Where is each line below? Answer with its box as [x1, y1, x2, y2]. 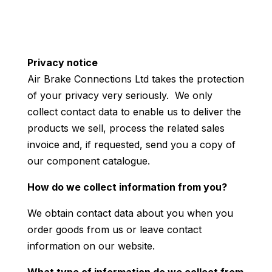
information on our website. [27, 239, 155, 252]
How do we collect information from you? [27, 180, 227, 193]
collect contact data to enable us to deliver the [27, 105, 241, 118]
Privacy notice [27, 56, 98, 69]
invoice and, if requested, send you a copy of [27, 138, 236, 151]
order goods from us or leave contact [27, 223, 202, 236]
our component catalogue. [27, 154, 150, 167]
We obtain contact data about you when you [27, 206, 233, 219]
